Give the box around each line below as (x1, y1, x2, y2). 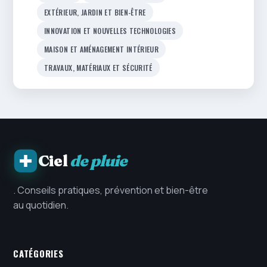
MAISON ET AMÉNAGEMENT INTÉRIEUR (44, 44, 159, 55)
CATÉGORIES (13, 247, 64, 260)
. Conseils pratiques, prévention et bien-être (13, 184, 208, 197)
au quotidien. (13, 198, 69, 212)
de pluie (70, 151, 127, 170)
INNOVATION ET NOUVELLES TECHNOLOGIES (44, 26, 176, 36)
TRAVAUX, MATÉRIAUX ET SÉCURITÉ (44, 63, 153, 73)
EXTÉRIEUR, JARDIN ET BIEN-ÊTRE (44, 7, 146, 18)
